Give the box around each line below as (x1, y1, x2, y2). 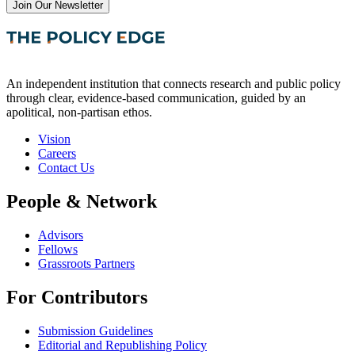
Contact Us (38, 161, 94, 175)
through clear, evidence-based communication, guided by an (6, 91, 306, 105)
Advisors (38, 227, 83, 242)
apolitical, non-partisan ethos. (6, 105, 152, 120)
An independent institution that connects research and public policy (6, 77, 341, 91)
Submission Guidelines (38, 323, 153, 338)
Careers (38, 147, 76, 161)
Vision (38, 132, 71, 147)
